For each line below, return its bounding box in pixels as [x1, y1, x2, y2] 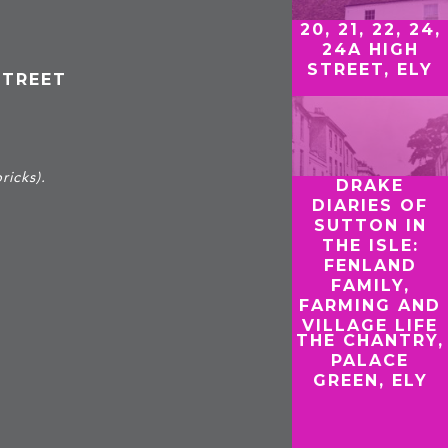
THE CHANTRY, [296, 331, 445, 351]
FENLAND [323, 255, 417, 275]
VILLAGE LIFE [302, 315, 439, 335]
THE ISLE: [321, 235, 419, 255]
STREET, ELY [307, 59, 434, 79]
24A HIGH [321, 39, 419, 59]
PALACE [331, 351, 410, 371]
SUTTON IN [313, 215, 427, 235]
